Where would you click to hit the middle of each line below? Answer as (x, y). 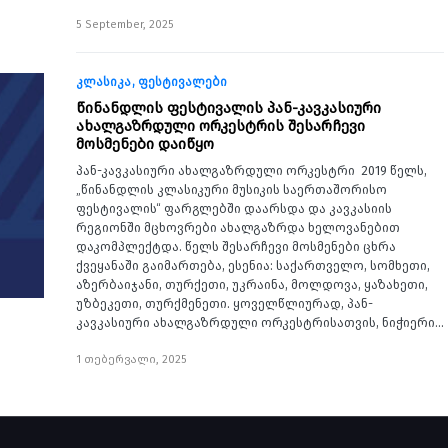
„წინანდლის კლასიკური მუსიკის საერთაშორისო (231, 189)
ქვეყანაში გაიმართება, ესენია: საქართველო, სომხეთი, (253, 265)
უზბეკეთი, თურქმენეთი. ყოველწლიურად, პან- (224, 303)
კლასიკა (103, 82)
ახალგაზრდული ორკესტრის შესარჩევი (220, 126)
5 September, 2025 (125, 24)
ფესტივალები (182, 82)
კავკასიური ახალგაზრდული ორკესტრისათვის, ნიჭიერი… (260, 322)
